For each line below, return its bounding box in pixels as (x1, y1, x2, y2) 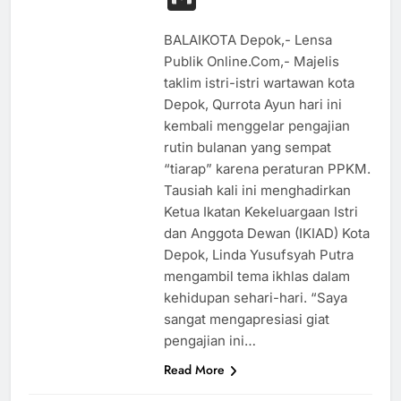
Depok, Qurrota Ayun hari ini (163, 96, 342, 114)
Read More (163, 361, 225, 380)
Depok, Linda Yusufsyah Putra (163, 246, 354, 264)
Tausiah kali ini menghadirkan (163, 182, 351, 200)
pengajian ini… (163, 332, 256, 350)
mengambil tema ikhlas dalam (163, 268, 350, 286)
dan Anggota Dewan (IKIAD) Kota (163, 225, 370, 243)
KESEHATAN (44, 367, 103, 384)
